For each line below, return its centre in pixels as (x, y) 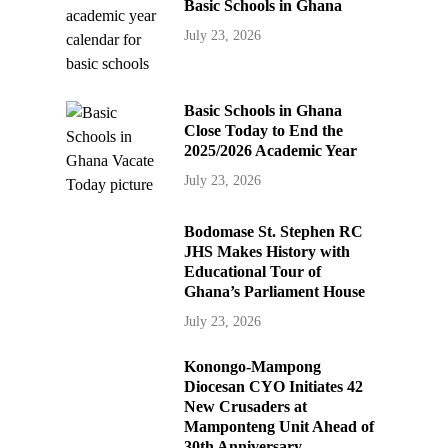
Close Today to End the (264, 131)
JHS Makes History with (267, 252)
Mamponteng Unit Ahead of (279, 427)
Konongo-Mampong (253, 367)
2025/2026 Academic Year (271, 151)
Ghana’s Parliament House (275, 292)
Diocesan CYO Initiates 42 (274, 387)
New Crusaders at (246, 407)
